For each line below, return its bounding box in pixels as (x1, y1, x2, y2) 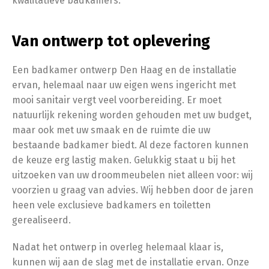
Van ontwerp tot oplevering (12, 31, 210, 50)
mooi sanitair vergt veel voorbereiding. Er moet (12, 94, 222, 106)
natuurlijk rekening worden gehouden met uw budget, (12, 109, 252, 121)
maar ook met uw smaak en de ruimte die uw (12, 124, 210, 136)
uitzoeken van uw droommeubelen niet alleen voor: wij (12, 169, 253, 181)
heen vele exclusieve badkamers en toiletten (12, 199, 211, 211)
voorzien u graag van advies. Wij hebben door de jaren (12, 184, 253, 196)
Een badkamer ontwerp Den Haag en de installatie (12, 64, 237, 76)
